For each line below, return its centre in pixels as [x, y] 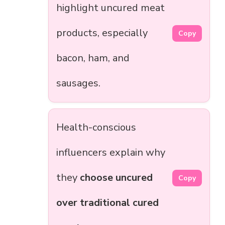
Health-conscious [96, 128]
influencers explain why [111, 153]
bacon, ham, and [93, 58]
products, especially [102, 33]
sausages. [78, 83]
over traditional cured [107, 203]
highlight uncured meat [110, 8]
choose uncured [116, 178]
